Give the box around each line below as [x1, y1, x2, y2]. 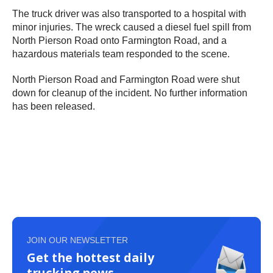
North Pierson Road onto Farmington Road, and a [12, 35, 227, 46]
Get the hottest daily [27, 249, 154, 266]
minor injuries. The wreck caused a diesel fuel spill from [12, 21, 251, 32]
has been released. [12, 101, 95, 112]
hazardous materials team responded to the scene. [12, 48, 232, 59]
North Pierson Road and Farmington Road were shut [12, 74, 239, 85]
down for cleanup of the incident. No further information [12, 87, 247, 98]
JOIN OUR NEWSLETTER [27, 235, 128, 245]
